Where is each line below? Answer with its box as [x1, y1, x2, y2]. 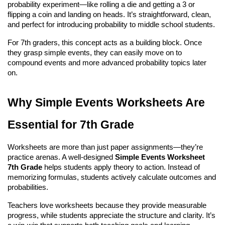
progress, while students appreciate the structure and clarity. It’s [8, 211, 215, 219]
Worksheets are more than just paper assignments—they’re [8, 143, 203, 151]
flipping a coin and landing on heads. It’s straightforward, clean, [8, 10, 211, 19]
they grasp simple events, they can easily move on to [8, 48, 182, 57]
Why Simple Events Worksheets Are [8, 95, 205, 109]
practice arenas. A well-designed [8, 153, 115, 161]
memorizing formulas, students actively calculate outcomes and [8, 173, 216, 181]
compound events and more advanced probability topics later [8, 58, 206, 67]
